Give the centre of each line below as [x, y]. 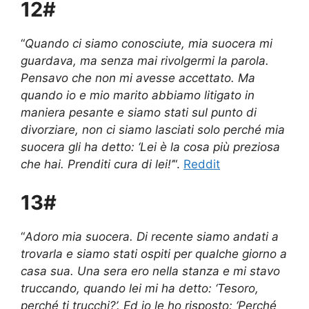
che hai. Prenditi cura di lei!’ [97, 165]
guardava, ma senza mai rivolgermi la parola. [145, 61]
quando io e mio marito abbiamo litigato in [138, 96]
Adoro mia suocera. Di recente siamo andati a [152, 236]
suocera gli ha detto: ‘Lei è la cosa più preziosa [150, 147]
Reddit [202, 165]
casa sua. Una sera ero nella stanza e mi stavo [150, 271]
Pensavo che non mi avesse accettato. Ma [138, 78]
